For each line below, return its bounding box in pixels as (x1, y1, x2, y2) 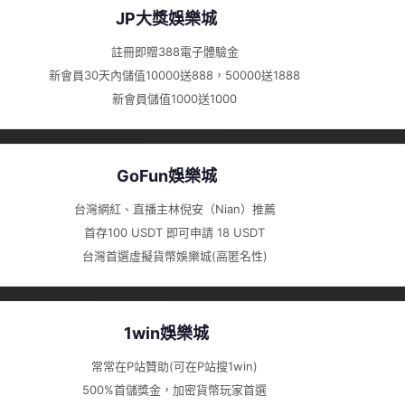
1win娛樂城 (124, 324, 209, 343)
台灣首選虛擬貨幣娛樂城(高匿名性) (81, 249, 268, 263)
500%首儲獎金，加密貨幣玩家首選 (82, 382, 267, 397)
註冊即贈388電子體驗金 (110, 44, 239, 59)
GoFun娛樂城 (116, 166, 217, 185)
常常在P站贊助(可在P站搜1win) (91, 359, 258, 373)
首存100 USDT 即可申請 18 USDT (84, 225, 265, 240)
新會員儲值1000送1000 (112, 91, 237, 106)
